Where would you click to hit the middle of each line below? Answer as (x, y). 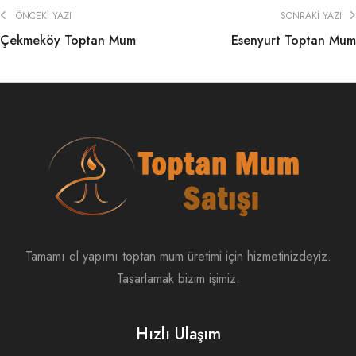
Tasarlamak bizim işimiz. (178, 278)
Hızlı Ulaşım (178, 334)
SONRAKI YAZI (313, 15)
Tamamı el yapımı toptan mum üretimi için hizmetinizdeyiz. (178, 256)
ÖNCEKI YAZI (44, 15)
